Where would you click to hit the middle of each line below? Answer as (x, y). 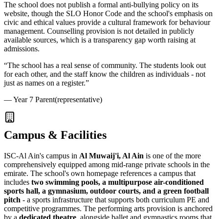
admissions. (22, 49)
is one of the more (172, 155)
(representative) (78, 100)
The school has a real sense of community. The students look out (107, 66)
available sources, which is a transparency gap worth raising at (100, 40)
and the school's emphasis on (167, 14)
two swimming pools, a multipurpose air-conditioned (118, 182)
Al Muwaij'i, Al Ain (111, 155)
